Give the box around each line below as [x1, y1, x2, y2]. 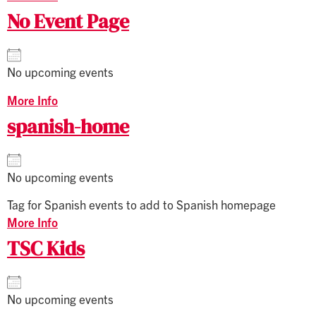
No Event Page [7, 8, 129, 35]
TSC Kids [7, 234, 85, 262]
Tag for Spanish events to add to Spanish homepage [7, 196, 276, 212]
